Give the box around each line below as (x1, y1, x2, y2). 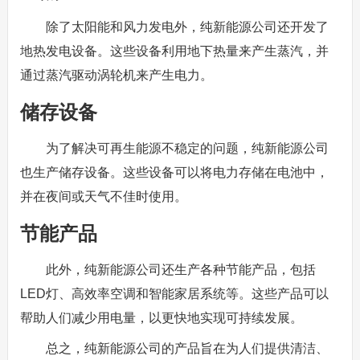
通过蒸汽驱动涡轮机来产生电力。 (19, 68, 213, 82)
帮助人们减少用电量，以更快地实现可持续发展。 (19, 311, 303, 325)
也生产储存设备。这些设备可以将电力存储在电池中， (19, 166, 329, 179)
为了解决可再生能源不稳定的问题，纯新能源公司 (45, 141, 329, 155)
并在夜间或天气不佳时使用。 (19, 190, 187, 203)
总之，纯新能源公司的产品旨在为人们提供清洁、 (45, 342, 329, 355)
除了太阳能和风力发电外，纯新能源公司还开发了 (45, 20, 329, 34)
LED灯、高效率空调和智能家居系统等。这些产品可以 (19, 287, 329, 301)
